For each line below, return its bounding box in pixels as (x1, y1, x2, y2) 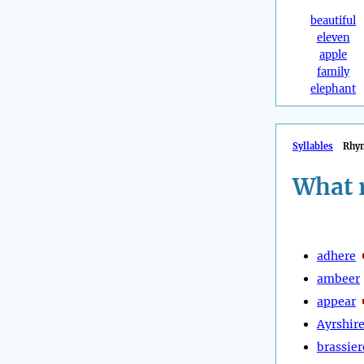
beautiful (310, 14, 357, 28)
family (317, 65, 350, 80)
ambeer (317, 271, 360, 286)
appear (317, 293, 356, 309)
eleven (316, 31, 350, 45)
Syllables (292, 141, 333, 153)
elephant (310, 82, 357, 97)
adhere (317, 248, 356, 263)
